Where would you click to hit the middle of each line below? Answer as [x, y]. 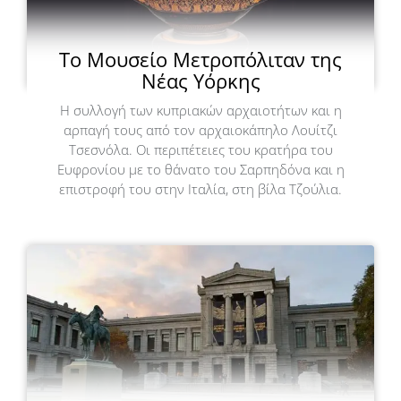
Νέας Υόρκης [200, 80]
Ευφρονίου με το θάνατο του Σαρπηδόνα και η [200, 169]
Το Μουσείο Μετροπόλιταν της [200, 59]
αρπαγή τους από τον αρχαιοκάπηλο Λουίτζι [200, 129]
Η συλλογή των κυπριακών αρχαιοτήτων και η [200, 110]
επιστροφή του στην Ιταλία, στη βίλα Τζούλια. [200, 188]
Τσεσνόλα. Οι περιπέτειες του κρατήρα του [200, 149]
